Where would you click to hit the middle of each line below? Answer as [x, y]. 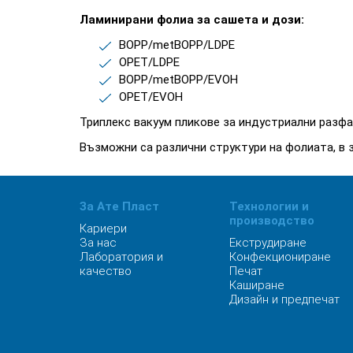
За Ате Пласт [119, 206]
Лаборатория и [121, 256]
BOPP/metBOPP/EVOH [178, 79]
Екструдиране [268, 242]
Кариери [103, 228]
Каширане [257, 285]
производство [272, 220]
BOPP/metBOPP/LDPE [176, 45]
